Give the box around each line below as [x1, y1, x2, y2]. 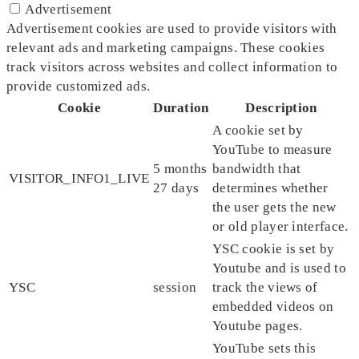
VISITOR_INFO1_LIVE [9, 171, 150, 187]
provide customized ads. [6, 79, 151, 95]
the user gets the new [212, 200, 337, 216]
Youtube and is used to [212, 260, 347, 276]
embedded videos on [212, 299, 334, 315]
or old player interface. [212, 219, 349, 235]
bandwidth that [212, 161, 301, 177]
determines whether [212, 180, 329, 196]
